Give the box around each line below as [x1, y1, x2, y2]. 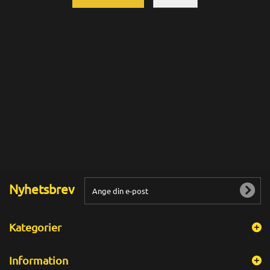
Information [9, 254, 68, 266]
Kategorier [9, 221, 61, 233]
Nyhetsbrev [9, 181, 75, 196]
